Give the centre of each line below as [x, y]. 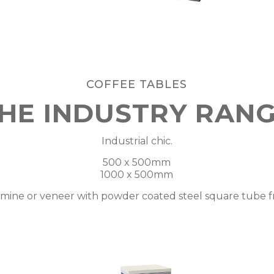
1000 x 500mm [137, 175]
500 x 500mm [137, 162]
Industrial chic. [137, 141]
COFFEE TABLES [137, 84]
